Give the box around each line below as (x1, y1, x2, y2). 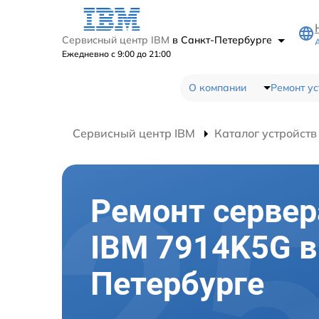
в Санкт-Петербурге (172, 33, 275, 46)
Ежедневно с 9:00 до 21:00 (62, 48, 171, 59)
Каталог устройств (214, 125, 317, 140)
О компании (188, 80, 246, 94)
